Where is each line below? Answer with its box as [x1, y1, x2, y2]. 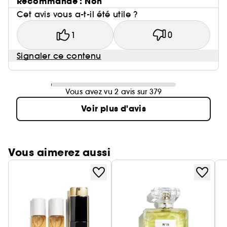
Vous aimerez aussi [8, 145, 110, 160]
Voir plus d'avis [81, 103, 146, 115]
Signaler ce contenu [17, 51, 101, 61]
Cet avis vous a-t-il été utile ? [17, 9, 138, 20]
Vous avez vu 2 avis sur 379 [65, 87, 162, 97]
